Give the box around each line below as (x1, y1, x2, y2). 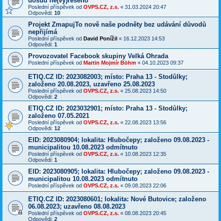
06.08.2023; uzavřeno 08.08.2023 (28, 203, 125, 211)
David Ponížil (83, 36, 117, 42)
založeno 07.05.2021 (28, 112, 89, 120)
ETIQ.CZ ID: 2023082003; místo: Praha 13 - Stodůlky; (28, 73, 187, 81)
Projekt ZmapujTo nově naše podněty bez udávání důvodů (28, 21, 206, 29)
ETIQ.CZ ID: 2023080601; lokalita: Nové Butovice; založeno (28, 195, 206, 203)
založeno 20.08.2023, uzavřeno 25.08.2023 (28, 80, 155, 88)
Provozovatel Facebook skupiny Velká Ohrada (28, 52, 168, 60)
